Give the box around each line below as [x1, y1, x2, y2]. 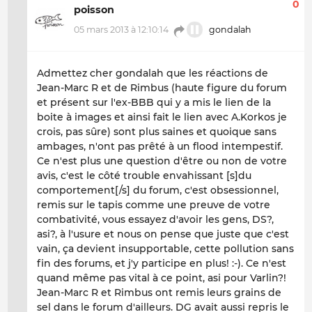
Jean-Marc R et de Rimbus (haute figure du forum [37, 81, 287, 95]
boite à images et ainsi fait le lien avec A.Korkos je [37, 111, 287, 124]
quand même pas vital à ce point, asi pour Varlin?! [37, 272, 286, 285]
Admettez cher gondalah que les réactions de [37, 67, 268, 80]
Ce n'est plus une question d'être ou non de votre [37, 155, 287, 168]
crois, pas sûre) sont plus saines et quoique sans [37, 125, 276, 139]
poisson [74, 3, 114, 16]
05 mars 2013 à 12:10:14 [74, 24, 169, 36]
